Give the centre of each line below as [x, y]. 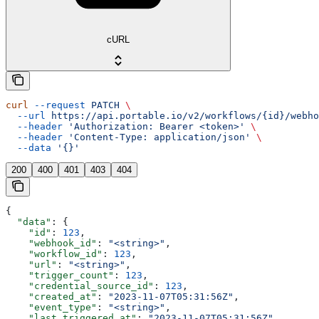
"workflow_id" [54, 253]
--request [57, 105]
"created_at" [51, 296]
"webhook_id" [51, 243]
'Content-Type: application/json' [157, 137]
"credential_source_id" [80, 286]
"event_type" [51, 307]
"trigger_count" [60, 275]
